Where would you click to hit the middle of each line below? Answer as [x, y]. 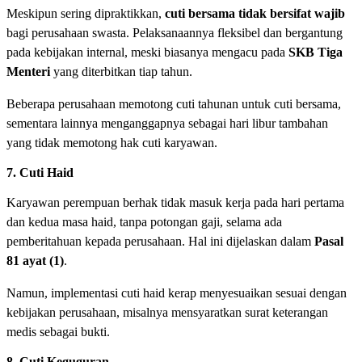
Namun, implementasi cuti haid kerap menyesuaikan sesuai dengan [177, 293]
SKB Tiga [316, 53]
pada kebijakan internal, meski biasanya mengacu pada [147, 53]
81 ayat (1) [35, 261]
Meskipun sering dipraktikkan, [86, 14]
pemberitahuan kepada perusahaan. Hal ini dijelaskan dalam [160, 242]
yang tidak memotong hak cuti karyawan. [112, 143]
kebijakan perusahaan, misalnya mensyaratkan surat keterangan [167, 313]
